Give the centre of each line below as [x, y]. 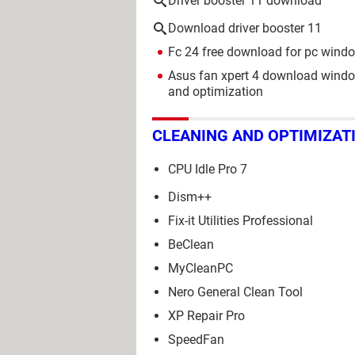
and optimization [216, 92]
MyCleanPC [200, 268]
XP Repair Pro [206, 315]
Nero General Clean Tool [235, 292]
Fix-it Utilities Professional [240, 220]
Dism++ [190, 197]
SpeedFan [196, 339]
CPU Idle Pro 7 [208, 169]
